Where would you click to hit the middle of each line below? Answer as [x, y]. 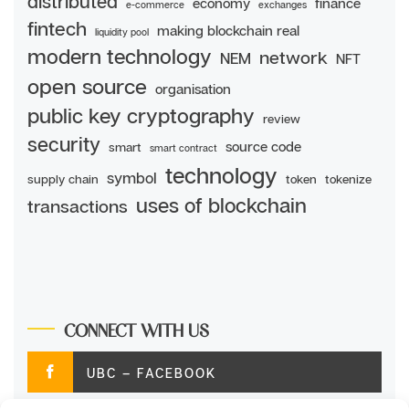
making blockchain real [228, 31]
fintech [57, 29]
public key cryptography [141, 116]
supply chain [63, 179]
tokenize [348, 179]
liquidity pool [122, 32]
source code [263, 147]
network [294, 58]
